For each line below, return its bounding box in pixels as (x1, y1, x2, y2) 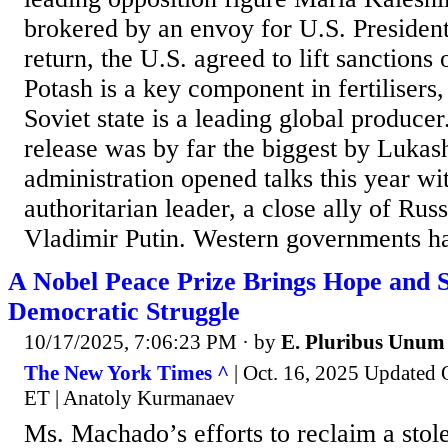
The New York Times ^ (24, 361, 229, 386)
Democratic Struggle (8, 296, 240, 326)
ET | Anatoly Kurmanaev (24, 386, 235, 411)
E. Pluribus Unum (281, 329, 445, 354)
